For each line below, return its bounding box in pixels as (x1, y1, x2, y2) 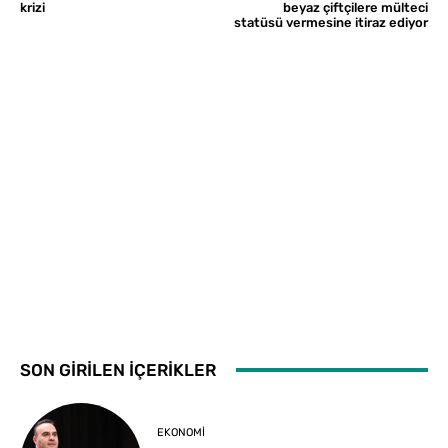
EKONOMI (157, 426, 206, 440)
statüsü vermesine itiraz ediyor (233, 14, 428, 30)
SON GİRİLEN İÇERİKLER (20, 359, 216, 380)
